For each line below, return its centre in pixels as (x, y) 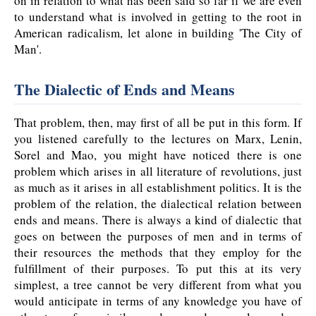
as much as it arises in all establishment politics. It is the (158, 188)
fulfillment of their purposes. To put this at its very (158, 269)
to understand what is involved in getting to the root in (158, 17)
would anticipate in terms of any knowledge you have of (158, 301)
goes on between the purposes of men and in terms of (158, 236)
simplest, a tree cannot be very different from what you (158, 285)
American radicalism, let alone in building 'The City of (158, 33)
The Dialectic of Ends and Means (124, 90)
